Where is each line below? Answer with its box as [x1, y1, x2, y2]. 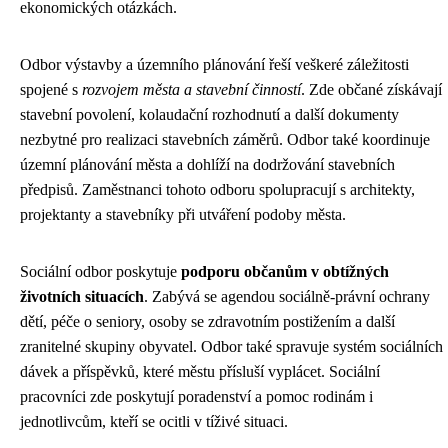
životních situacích [20, 288, 144, 306]
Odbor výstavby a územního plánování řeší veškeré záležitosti [20, 56, 409, 74]
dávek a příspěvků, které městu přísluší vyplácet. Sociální [20, 363, 380, 381]
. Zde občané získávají [301, 81, 442, 99]
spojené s [20, 81, 82, 99]
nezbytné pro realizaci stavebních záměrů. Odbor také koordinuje [20, 131, 430, 149]
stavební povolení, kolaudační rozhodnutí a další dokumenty [20, 106, 399, 124]
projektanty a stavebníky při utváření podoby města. [20, 206, 346, 224]
